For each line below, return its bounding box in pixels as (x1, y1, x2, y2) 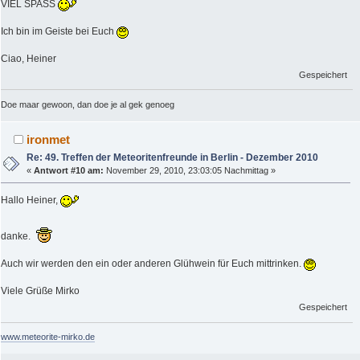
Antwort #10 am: (34, 166, 104, 176)
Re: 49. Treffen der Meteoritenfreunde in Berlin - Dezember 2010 (27, 152, 319, 164)
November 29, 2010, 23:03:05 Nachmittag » (104, 166, 276, 176)
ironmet (27, 133, 71, 147)
